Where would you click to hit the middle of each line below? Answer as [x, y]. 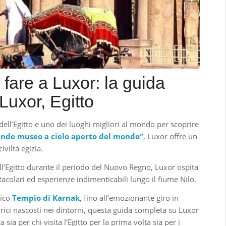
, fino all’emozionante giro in [129, 197]
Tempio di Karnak [46, 197]
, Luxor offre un [171, 136]
